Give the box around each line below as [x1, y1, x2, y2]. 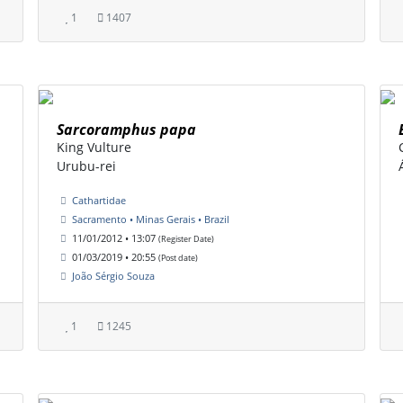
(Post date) [158, 252, 198, 264]
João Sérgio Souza [72, 269, 155, 283]
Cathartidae [72, 193, 126, 208]
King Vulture [57, 139, 131, 157]
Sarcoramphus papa [57, 120, 196, 140]
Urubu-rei [57, 157, 116, 175]
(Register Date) [158, 233, 214, 246]
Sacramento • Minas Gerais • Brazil [72, 212, 229, 227]
